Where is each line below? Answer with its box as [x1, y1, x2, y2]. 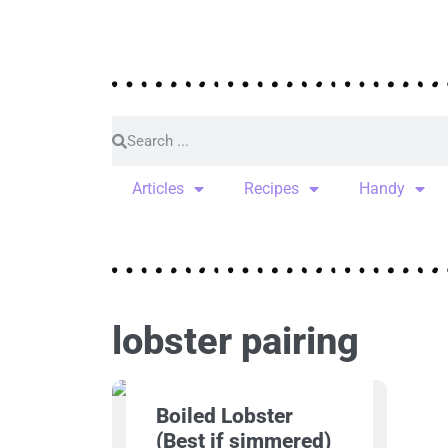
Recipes [244, 179, 299, 198]
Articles [132, 179, 184, 198]
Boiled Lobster [155, 404, 293, 428]
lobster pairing [112, 319, 359, 363]
